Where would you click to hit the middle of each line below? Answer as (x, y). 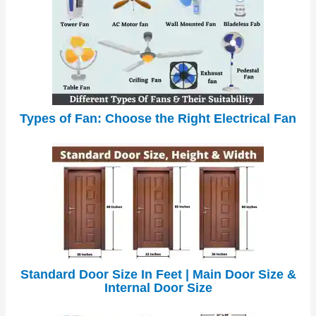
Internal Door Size (158, 288)
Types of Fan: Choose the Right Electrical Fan (158, 119)
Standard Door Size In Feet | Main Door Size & (158, 275)
